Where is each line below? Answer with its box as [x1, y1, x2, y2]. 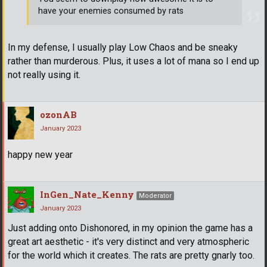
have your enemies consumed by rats [38, 6, 184, 17]
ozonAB [40, 108, 77, 120]
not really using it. [8, 69, 80, 80]
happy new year [8, 148, 73, 160]
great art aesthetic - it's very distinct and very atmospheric [8, 235, 249, 247]
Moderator [139, 191, 172, 200]
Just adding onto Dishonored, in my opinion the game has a [8, 222, 253, 234]
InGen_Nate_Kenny [40, 188, 134, 200]
